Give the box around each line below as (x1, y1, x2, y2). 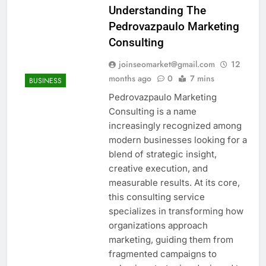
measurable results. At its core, (108, 176, 240, 188)
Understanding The (108, 3, 206, 17)
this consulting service (108, 191, 205, 202)
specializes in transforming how (108, 205, 243, 217)
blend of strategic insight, (108, 148, 217, 160)
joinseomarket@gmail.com (118, 58, 215, 70)
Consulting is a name (108, 105, 197, 117)
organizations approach (108, 219, 208, 231)
